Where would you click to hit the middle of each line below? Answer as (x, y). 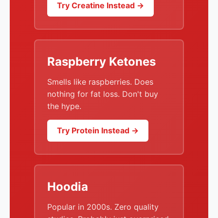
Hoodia (68, 187)
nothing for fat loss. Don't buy (103, 94)
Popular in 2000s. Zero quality (103, 207)
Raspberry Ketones (101, 62)
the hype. (64, 106)
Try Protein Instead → (98, 130)
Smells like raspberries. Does (100, 82)
